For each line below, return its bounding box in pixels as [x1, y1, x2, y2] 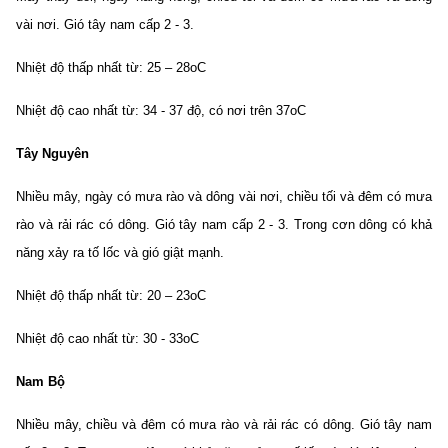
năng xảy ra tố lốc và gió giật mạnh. [16, 245, 224, 260]
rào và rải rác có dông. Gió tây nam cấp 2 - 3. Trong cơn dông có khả [16, 217, 432, 232]
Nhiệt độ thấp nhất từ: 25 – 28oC [16, 60, 206, 75]
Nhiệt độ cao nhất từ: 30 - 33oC [16, 331, 199, 346]
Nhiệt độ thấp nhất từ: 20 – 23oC [16, 288, 206, 303]
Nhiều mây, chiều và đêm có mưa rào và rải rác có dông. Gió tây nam [16, 417, 432, 432]
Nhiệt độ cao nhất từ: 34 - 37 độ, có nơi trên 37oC [16, 103, 306, 118]
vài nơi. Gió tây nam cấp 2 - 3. [16, 17, 194, 32]
